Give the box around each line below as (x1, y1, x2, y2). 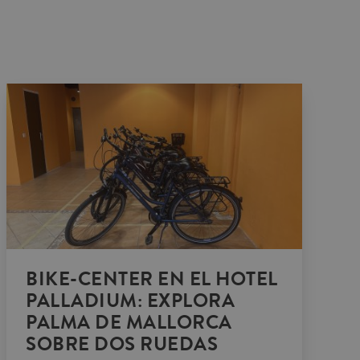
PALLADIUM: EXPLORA (26, 287, 235, 316)
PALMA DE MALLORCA (26, 309, 232, 337)
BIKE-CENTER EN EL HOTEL (26, 265, 278, 294)
